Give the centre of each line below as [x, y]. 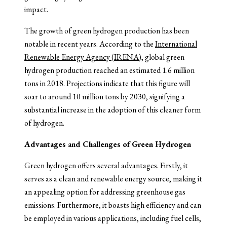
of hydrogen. [44, 123]
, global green [163, 57]
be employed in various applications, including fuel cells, [113, 218]
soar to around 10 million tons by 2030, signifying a [105, 96]
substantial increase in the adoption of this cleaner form [112, 109]
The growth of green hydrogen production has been [107, 30]
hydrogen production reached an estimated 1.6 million [109, 70]
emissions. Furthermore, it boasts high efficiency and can [113, 205]
